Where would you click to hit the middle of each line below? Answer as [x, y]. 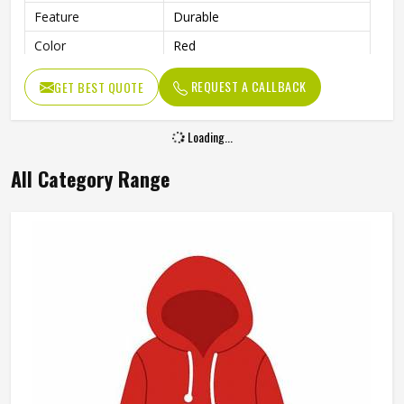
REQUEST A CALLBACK [247, 86]
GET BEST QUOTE [99, 87]
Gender [55, 74]
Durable [196, 17]
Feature [57, 17]
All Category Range [90, 179]
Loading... [208, 137]
